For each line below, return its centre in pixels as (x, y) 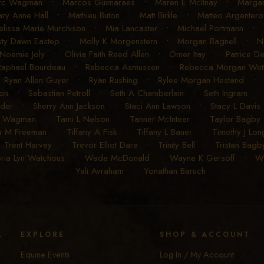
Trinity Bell (176, 145)
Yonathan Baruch (175, 171)
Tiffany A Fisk (91, 132)
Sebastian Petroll (59, 93)
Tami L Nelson (82, 119)
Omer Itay (187, 55)
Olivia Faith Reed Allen (107, 55)
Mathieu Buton (94, 16)
